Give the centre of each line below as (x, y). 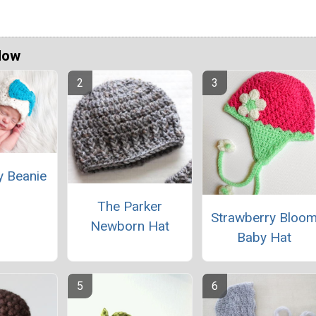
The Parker (129, 207)
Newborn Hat (129, 226)
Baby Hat (265, 237)
